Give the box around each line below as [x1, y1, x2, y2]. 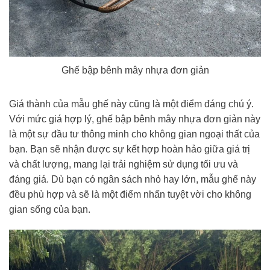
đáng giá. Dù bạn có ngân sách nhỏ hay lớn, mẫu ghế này [9, 174, 256, 185]
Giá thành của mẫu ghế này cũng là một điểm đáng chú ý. [9, 99, 254, 110]
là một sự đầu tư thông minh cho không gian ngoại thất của [9, 129, 260, 140]
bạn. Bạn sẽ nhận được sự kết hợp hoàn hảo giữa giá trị [9, 144, 250, 155]
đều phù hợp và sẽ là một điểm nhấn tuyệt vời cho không [9, 189, 251, 200]
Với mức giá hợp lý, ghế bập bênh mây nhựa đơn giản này [9, 114, 260, 125]
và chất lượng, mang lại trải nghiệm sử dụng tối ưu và [9, 159, 238, 170]
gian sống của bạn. [9, 204, 90, 215]
